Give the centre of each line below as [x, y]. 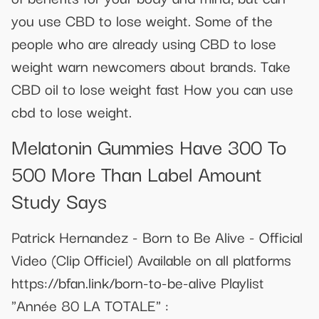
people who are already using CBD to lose [144, 42]
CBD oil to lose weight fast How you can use [152, 88]
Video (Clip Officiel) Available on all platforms [151, 259]
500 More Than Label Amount [137, 172]
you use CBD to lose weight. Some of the [142, 20]
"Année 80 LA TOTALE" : [90, 304]
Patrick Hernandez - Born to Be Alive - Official [157, 236]
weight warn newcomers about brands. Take [151, 65]
